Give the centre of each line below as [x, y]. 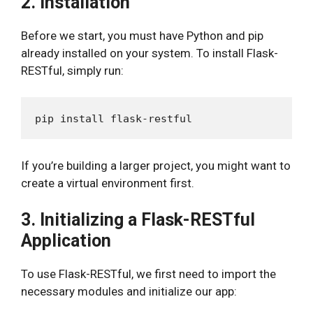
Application [66, 241]
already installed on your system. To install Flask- [150, 53]
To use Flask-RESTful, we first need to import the [148, 274]
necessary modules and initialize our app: [129, 291]
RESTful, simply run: [72, 70]
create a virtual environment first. [108, 183]
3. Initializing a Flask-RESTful [138, 220]
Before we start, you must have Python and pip [142, 35]
